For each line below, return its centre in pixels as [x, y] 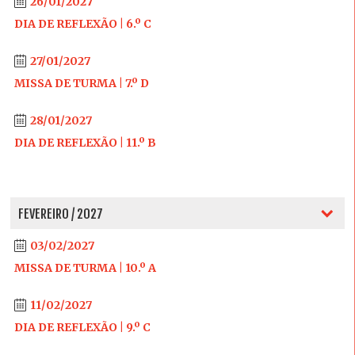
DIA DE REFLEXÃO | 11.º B [85, 143]
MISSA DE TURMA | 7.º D [81, 83]
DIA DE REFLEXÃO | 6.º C [82, 24]
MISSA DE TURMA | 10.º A [85, 268]
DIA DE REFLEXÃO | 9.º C [82, 327]
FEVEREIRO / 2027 [60, 214]
